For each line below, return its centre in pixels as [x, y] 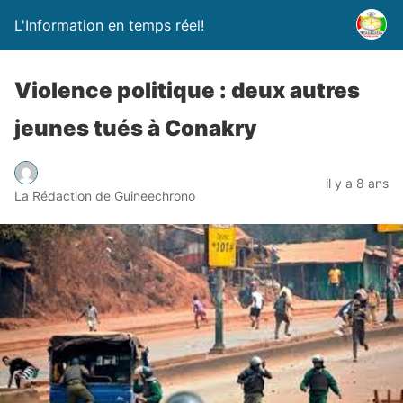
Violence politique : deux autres [187, 90]
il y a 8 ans [357, 183]
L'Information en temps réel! [109, 25]
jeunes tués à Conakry [136, 128]
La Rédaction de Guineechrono [105, 195]
